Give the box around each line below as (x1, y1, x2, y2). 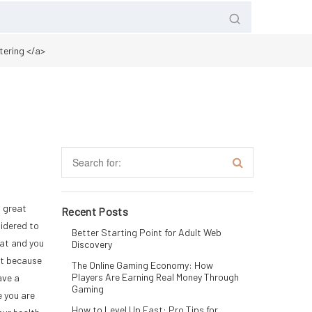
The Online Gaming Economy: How (72, 259, 213, 271)
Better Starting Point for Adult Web (72, 226, 221, 238)
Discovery (72, 238, 112, 250)
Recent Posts (61, 205, 129, 218)
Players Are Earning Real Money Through (72, 271, 239, 283)
